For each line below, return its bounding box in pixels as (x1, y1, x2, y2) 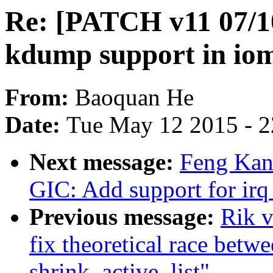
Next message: (29, 149, 180, 175)
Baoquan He (75, 84, 194, 111)
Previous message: (29, 204, 221, 230)
